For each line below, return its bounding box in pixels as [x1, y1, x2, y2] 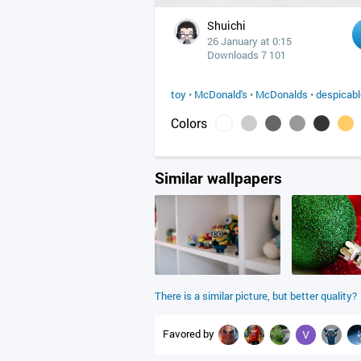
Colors [171, 114, 207, 131]
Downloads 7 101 [207, 48, 286, 62]
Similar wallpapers [155, 168, 282, 188]
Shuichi [207, 18, 246, 33]
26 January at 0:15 [207, 34, 292, 48]
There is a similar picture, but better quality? [155, 288, 357, 303]
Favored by [163, 326, 217, 341]
